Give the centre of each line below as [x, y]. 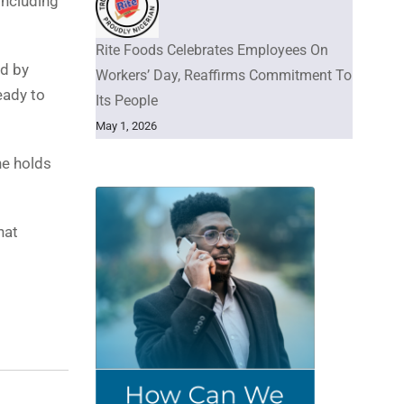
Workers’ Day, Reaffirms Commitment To [224, 75]
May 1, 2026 [126, 125]
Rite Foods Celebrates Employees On [212, 50]
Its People [127, 100]
